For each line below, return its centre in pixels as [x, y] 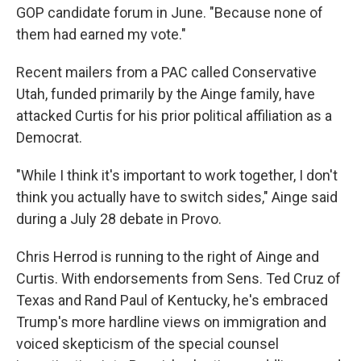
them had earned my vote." [101, 34]
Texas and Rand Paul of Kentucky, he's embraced [172, 300]
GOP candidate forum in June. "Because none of [170, 12]
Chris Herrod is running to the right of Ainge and [168, 257]
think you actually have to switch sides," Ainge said [177, 197]
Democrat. [49, 137]
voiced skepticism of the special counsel [147, 344]
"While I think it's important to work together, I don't [177, 175]
